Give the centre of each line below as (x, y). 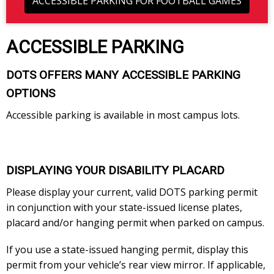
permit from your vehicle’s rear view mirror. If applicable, (136, 265)
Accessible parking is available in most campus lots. (124, 115)
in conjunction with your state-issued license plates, (124, 207)
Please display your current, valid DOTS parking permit (132, 192)
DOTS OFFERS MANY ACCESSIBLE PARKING (123, 75)
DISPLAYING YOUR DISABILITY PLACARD (115, 170)
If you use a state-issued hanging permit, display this (127, 250)
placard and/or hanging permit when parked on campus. (135, 222)
